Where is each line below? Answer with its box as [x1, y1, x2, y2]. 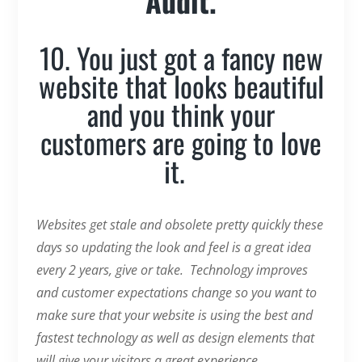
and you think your [87, 92, 275, 135]
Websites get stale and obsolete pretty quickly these [36, 215, 323, 234]
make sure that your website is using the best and [36, 305, 313, 324]
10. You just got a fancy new [39, 36, 323, 78]
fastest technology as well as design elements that [36, 328, 314, 347]
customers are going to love [40, 120, 322, 163]
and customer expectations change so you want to [36, 283, 317, 301]
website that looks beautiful [38, 64, 324, 107]
